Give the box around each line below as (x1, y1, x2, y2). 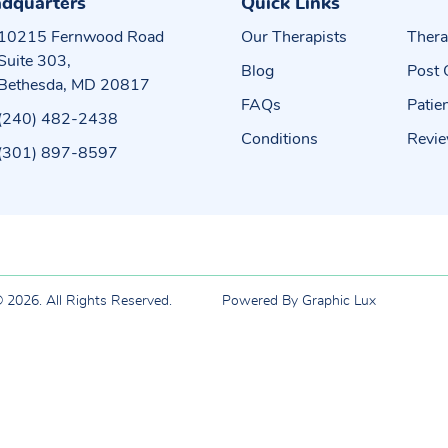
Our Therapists (240, 29, 347, 45)
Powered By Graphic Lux (222, 293, 376, 308)
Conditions (240, 131, 318, 147)
